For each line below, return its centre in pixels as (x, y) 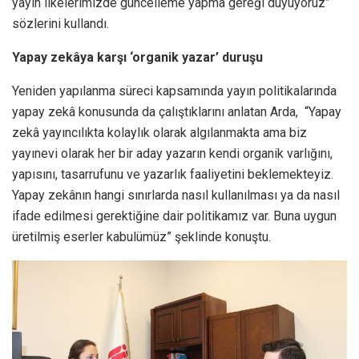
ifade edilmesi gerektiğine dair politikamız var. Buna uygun (174, 216)
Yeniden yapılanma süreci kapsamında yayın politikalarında (174, 91)
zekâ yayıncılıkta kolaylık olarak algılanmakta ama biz (159, 133)
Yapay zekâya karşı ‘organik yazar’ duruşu (137, 58)
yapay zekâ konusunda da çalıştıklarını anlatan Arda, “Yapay (177, 112)
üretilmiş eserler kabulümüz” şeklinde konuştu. (141, 237)
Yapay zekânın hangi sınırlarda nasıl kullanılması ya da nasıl (176, 196)
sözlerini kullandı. (61, 24)
